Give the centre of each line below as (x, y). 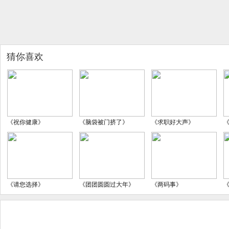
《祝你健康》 (26, 122)
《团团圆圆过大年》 (107, 185)
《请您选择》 (26, 185)
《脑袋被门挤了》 (104, 122)
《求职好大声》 (173, 122)
